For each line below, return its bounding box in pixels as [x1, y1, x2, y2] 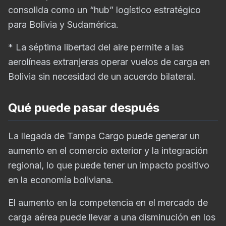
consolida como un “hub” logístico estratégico [8, 5, 201, 15]
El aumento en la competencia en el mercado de [8, 197, 208, 208]
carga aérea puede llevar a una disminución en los [8, 212, 215, 222]
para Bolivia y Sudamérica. [8, 19, 119, 30]
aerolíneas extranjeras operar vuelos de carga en [8, 56, 210, 67]
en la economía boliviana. [8, 175, 114, 185]
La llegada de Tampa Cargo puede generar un [8, 131, 200, 141]
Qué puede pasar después [8, 100, 159, 115]
